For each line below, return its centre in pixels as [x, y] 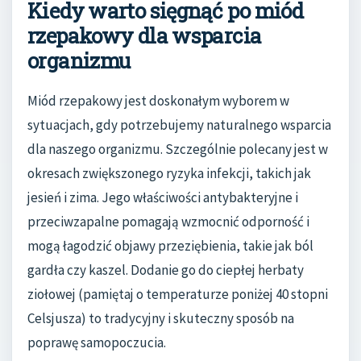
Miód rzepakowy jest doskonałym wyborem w [158, 101]
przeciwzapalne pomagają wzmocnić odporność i [168, 222]
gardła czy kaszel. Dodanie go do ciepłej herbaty [166, 270]
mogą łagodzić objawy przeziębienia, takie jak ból [170, 246]
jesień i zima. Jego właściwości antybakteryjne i [163, 198]
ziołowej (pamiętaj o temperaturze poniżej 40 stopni [178, 295]
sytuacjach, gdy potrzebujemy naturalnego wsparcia [179, 125]
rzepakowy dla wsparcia [145, 36]
